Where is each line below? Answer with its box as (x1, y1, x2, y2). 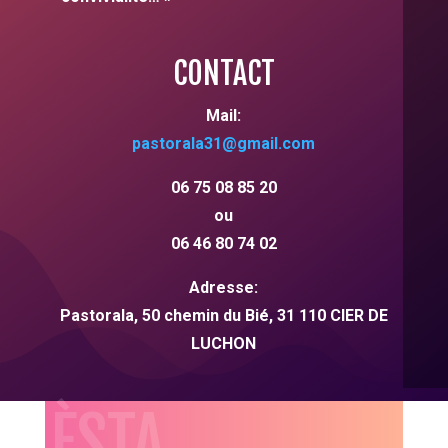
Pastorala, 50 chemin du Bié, (59, 306, 277, 326)
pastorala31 (132, 134, 223, 154)
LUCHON (191, 334, 257, 354)
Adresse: (189, 278, 259, 298)
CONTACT (172, 55, 275, 93)
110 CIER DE (294, 306, 388, 326)
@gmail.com (222, 134, 316, 154)
